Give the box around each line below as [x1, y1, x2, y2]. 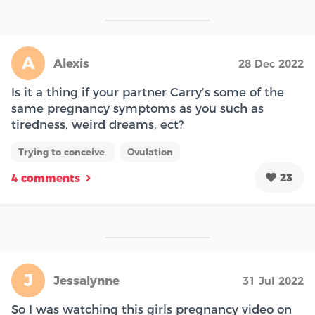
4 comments [11, 172, 80, 186]
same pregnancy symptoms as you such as [11, 101, 264, 115]
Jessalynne [53, 273, 120, 288]
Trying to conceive [18, 146, 108, 157]
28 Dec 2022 [238, 56, 304, 70]
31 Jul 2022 [243, 274, 304, 288]
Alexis [53, 56, 89, 70]
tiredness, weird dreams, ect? [11, 117, 184, 131]
